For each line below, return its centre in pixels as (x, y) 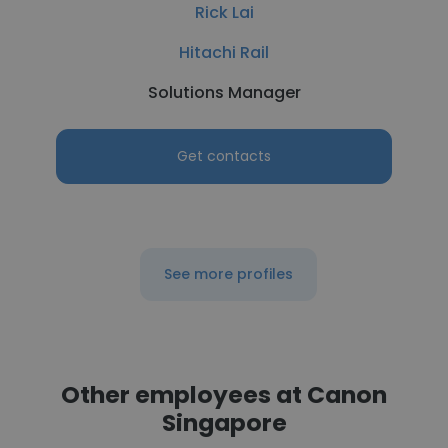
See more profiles (228, 274)
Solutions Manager (224, 92)
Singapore (224, 422)
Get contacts (224, 156)
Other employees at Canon (224, 394)
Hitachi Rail (224, 52)
